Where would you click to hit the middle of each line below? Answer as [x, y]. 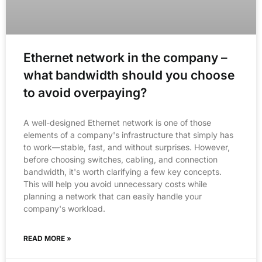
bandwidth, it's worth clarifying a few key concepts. [123, 171]
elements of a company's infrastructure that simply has [128, 135]
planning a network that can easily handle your [113, 196]
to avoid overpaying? [85, 92]
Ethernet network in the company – [125, 57]
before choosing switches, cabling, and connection [120, 159]
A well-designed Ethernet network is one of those [117, 122]
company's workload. [64, 208]
